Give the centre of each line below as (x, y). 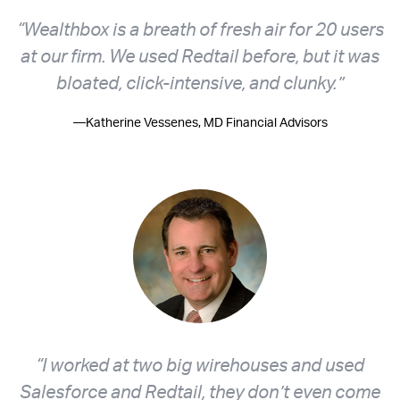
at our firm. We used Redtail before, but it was (200, 56)
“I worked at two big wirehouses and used (200, 365)
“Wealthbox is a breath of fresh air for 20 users (200, 29)
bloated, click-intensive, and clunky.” (200, 83)
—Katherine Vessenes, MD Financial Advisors (200, 122)
